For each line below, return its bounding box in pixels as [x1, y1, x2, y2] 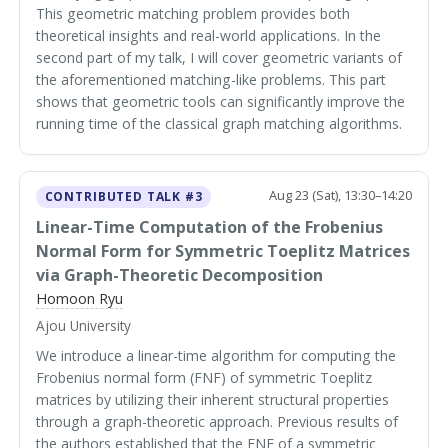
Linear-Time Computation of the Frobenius [36, 215, 384, 238]
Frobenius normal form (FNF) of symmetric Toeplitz [36, 368, 373, 388]
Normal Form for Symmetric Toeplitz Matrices [36, 239, 411, 262]
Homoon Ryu [36, 289, 124, 309]
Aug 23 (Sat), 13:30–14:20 [268, 186, 412, 205]
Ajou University [36, 315, 132, 335]
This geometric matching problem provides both [36, 3, 351, 23]
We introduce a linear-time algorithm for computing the [36, 346, 397, 366]
